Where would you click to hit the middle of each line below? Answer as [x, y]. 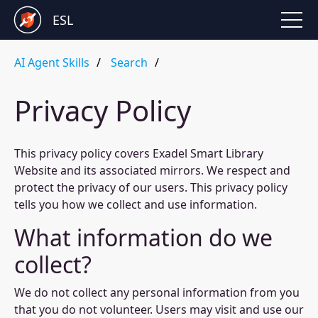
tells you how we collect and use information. [136, 204]
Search [129, 62]
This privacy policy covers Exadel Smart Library [139, 153]
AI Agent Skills [52, 62]
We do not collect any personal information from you [157, 292]
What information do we [143, 237]
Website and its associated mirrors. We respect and [152, 170]
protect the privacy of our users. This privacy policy [151, 187]
